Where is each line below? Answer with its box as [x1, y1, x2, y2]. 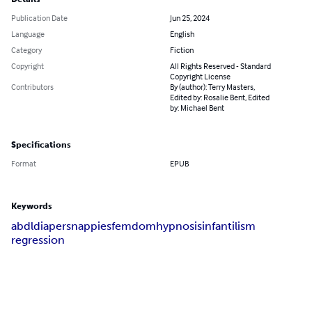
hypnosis [156, 219, 202, 233]
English [170, 29, 194, 40]
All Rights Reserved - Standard [170, 61, 271, 72]
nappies [71, 219, 111, 233]
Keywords [11, 201, 52, 212]
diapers [33, 219, 71, 233]
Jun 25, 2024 [170, 13, 210, 24]
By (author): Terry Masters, [170, 81, 255, 93]
